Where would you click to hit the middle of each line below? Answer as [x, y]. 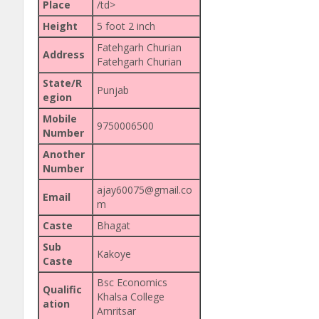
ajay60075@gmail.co [145, 189]
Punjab [113, 90]
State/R [62, 83]
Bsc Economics [132, 282]
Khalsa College [131, 296]
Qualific [62, 289]
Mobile [60, 118]
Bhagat [114, 225]
